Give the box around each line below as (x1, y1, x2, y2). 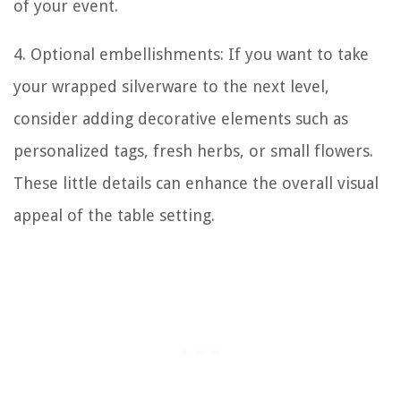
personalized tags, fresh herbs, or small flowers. (13, 141, 373, 161)
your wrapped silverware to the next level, (13, 77, 329, 97)
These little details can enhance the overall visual (13, 174, 379, 193)
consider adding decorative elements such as (13, 109, 348, 129)
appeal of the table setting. (13, 206, 215, 226)
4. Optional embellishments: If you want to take (13, 45, 369, 64)
